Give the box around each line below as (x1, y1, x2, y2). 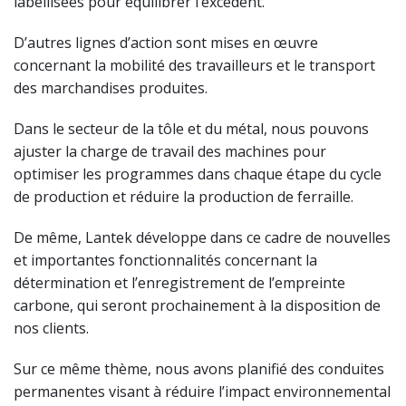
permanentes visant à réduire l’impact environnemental (14, 382, 391, 402)
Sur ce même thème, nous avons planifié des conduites (14, 359, 384, 380)
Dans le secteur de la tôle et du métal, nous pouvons (14, 119, 369, 140)
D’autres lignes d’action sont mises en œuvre (14, 33, 318, 53)
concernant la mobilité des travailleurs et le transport (14, 55, 375, 76)
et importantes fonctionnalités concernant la (14, 250, 317, 271)
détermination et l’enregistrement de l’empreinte (14, 273, 345, 294)
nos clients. (14, 318, 89, 339)
